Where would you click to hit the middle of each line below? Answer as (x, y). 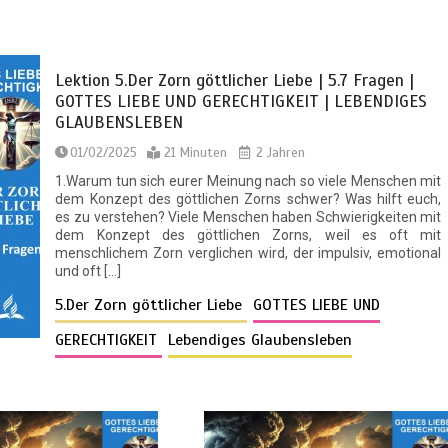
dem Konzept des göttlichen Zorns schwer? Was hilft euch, (248, 199)
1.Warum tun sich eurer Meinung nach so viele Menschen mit (248, 181)
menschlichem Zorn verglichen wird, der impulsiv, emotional (248, 253)
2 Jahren (279, 153)
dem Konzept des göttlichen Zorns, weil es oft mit (248, 235)
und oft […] (88, 271)
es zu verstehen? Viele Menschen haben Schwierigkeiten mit (248, 217)
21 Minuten (196, 153)
